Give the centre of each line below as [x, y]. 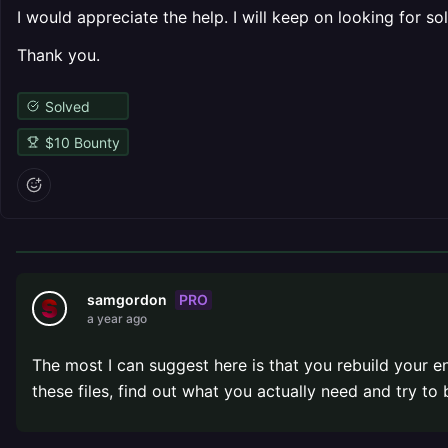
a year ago [117, 318]
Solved [67, 106]
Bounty [94, 142]
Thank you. [58, 55]
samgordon [127, 299]
